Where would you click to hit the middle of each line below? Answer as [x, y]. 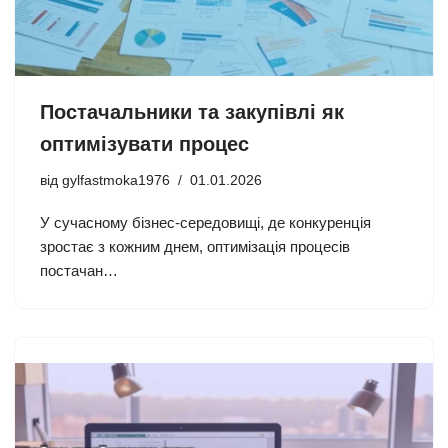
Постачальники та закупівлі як [192, 112]
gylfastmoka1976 [116, 181]
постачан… [79, 271]
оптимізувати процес [144, 144]
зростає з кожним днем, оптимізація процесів [195, 247]
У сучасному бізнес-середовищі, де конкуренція [205, 223]
